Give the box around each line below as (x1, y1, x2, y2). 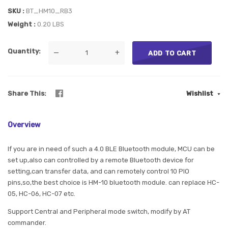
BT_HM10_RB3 (26, 7, 72, 15)
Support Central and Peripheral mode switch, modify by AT (8, 207, 190, 215)
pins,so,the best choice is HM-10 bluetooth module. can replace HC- (8, 178, 219, 186)
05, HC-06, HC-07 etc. (8, 189, 75, 197)
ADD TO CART (148, 49, 196, 57)
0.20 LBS (37, 20, 64, 28)
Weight (8, 20, 34, 28)
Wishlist (186, 89, 215, 97)
